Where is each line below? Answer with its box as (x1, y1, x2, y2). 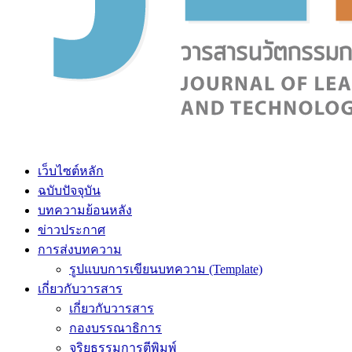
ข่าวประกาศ (38, 223, 105, 236)
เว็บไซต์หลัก (38, 164, 104, 178)
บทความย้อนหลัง (38, 203, 132, 217)
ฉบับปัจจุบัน (38, 184, 101, 197)
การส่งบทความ (38, 243, 122, 256)
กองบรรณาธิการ (69, 321, 162, 335)
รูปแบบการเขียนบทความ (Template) (69, 262, 262, 276)
